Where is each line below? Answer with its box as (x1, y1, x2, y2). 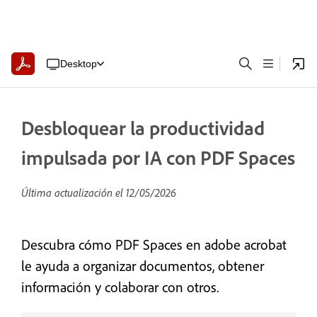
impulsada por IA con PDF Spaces (21, 145, 295, 170)
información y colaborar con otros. (21, 278, 219, 296)
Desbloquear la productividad (21, 115, 265, 140)
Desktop (59, 57, 97, 69)
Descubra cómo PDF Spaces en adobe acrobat (21, 236, 287, 253)
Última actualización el (21, 185, 126, 200)
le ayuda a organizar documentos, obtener (21, 257, 264, 275)
